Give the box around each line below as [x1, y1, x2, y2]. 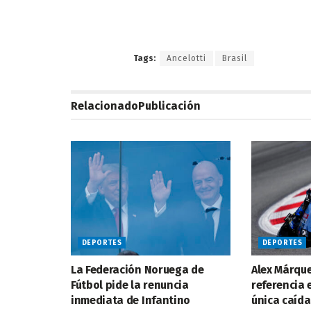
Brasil [222, 53, 247, 64]
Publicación [138, 99, 201, 113]
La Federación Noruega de [71, 262, 204, 276]
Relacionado [71, 99, 138, 113]
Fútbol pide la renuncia [71, 278, 189, 292]
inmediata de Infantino [71, 293, 190, 307]
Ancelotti [167, 53, 206, 64]
